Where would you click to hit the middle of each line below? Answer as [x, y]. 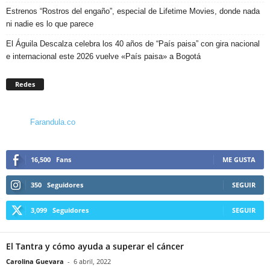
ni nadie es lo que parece [50, 24]
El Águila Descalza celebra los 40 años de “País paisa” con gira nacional [133, 43]
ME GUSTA [239, 160]
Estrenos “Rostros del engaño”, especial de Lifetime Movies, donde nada [133, 11]
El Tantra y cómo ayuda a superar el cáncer [95, 246]
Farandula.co [53, 122]
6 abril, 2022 [92, 262]
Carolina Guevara [35, 262]
